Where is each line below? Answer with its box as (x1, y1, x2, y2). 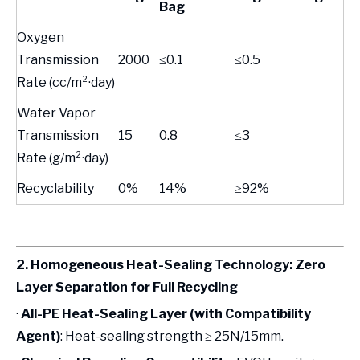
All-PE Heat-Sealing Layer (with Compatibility (21, 306, 311, 321)
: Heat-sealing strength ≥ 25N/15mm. (60, 329, 284, 344)
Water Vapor (17, 105, 96, 121)
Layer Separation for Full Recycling (16, 280, 238, 295)
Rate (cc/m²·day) (17, 75, 115, 90)
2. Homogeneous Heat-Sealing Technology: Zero (16, 257, 325, 272)
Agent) (16, 329, 60, 344)
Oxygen (17, 30, 64, 45)
